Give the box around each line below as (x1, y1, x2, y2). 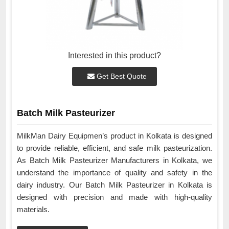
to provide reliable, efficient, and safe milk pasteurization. (17, 143, 212, 152)
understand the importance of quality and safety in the (17, 168, 212, 177)
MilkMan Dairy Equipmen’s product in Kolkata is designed (17, 131, 212, 140)
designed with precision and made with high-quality (17, 192, 212, 201)
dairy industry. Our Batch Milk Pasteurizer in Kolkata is (17, 180, 212, 189)
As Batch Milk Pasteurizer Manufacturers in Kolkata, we (17, 155, 212, 165)
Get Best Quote (95, 72, 147, 80)
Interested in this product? (68, 51, 161, 60)
